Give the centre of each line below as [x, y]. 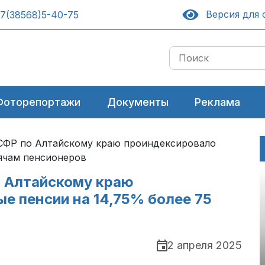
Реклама [218, 102]
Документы [138, 102]
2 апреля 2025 [205, 245]
